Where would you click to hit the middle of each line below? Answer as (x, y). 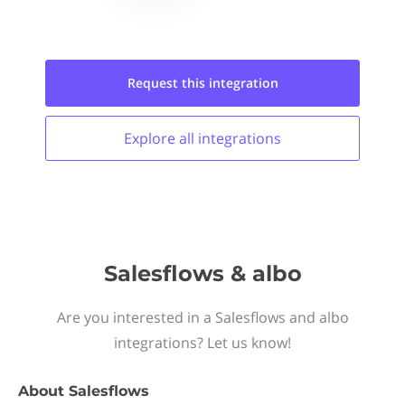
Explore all (161, 138)
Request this (168, 83)
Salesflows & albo (202, 273)
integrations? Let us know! (202, 343)
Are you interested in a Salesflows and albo (202, 317)
